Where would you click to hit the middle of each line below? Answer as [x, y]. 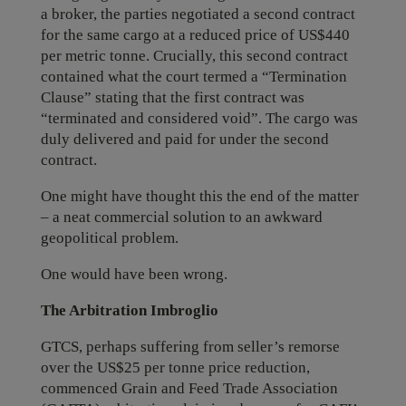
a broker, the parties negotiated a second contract [198, 14]
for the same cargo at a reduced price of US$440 [195, 35]
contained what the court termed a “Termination [193, 77]
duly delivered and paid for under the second [184, 139]
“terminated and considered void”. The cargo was [199, 118]
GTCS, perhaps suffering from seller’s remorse [190, 347]
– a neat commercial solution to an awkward [181, 217]
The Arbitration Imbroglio [129, 310]
